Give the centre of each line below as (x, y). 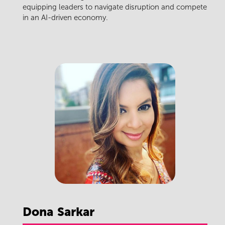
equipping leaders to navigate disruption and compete (115, 7)
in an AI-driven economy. (65, 18)
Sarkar (76, 212)
